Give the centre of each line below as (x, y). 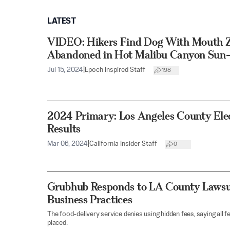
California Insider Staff (123, 144)
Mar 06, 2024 (68, 144)
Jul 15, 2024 (65, 70)
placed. (57, 223)
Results (64, 129)
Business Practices (90, 200)
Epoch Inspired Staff (115, 70)
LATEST (62, 22)
